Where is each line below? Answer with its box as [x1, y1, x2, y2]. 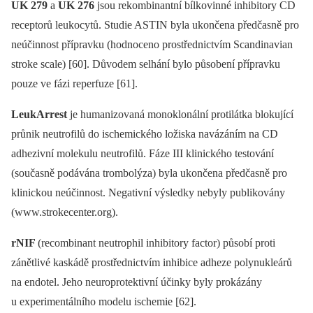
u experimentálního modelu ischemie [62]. [11, 296, 196, 308]
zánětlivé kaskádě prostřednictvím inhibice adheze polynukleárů [11, 256, 292, 269]
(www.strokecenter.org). [11, 206, 118, 219]
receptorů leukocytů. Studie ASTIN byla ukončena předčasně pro [11, 19, 299, 31]
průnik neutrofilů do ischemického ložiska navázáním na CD [11, 128, 278, 140]
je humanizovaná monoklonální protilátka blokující [70, 108, 293, 121]
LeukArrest [11, 108, 70, 121]
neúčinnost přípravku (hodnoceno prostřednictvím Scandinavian [11, 38, 293, 51]
